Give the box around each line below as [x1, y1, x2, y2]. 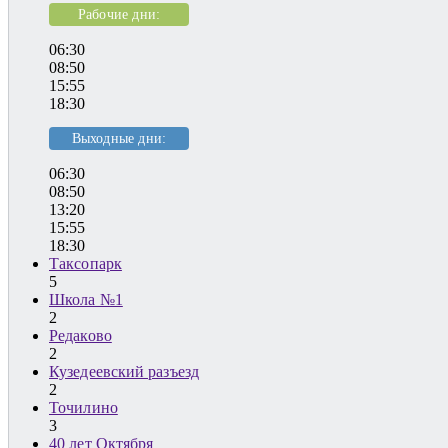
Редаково [49, 326, 112, 344]
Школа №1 [49, 290, 123, 308]
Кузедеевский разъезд [49, 362, 199, 380]
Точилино [49, 398, 118, 416]
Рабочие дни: [77, 6, 161, 23]
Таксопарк [49, 254, 122, 272]
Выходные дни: [71, 130, 167, 147]
